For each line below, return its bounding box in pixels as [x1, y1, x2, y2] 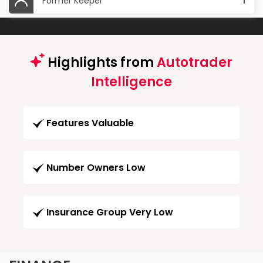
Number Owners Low [46, 161, 146, 175]
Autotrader [157, 53, 232, 72]
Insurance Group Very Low [46, 205, 173, 220]
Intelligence [91, 73, 172, 92]
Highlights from [45, 53, 157, 72]
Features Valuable [46, 116, 134, 130]
